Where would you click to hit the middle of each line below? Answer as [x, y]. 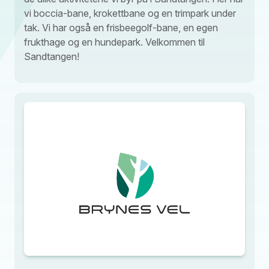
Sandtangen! [52, 56]
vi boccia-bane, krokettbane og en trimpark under [130, 13]
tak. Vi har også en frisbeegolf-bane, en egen [121, 27]
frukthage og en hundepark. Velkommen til [114, 42]
